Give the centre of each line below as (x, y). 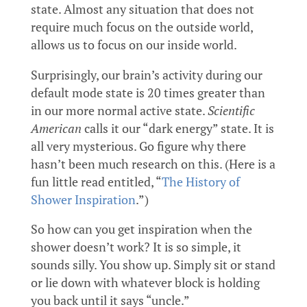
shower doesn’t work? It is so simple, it (136, 247)
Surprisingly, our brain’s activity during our (146, 75)
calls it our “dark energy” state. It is (177, 128)
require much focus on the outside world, (142, 27)
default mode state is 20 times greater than (148, 93)
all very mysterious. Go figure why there (138, 146)
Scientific (231, 110)
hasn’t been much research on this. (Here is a (153, 164)
